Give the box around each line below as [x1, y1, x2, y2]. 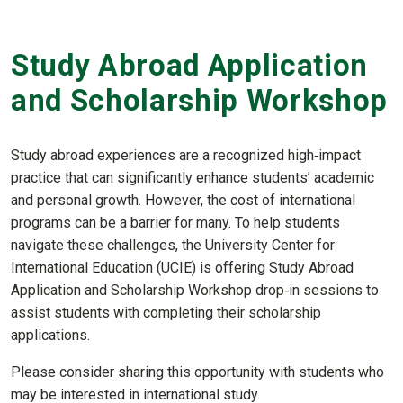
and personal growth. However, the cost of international [11, 192, 355, 210]
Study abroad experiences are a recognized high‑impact [11, 147, 361, 165]
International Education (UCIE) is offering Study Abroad [11, 259, 354, 277]
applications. [11, 327, 90, 345]
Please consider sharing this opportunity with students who [11, 363, 384, 381]
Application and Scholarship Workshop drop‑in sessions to [11, 282, 379, 300]
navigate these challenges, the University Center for [11, 237, 335, 255]
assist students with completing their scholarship [11, 304, 321, 322]
